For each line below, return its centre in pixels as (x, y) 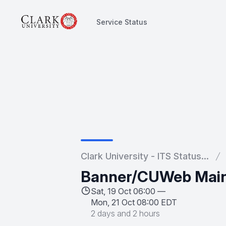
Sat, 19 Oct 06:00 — (128, 191)
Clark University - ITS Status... (145, 156)
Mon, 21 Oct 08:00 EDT (134, 202)
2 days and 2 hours (125, 213)
